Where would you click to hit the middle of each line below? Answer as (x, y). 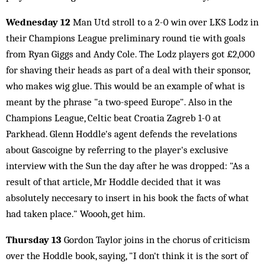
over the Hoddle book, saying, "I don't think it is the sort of (127, 256)
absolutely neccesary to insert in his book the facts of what (127, 198)
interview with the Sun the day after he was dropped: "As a (128, 166)
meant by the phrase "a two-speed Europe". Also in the (119, 102)
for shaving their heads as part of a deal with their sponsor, (128, 70)
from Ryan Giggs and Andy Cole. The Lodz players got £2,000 (130, 54)
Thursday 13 (35, 240)
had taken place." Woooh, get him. (76, 214)
